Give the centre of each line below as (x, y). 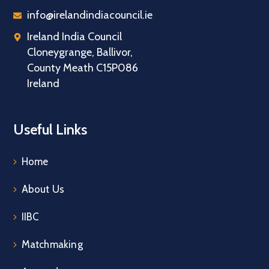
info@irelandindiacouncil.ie (89, 15)
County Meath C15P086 (82, 68)
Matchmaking (52, 245)
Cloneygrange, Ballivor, (80, 52)
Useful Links (50, 130)
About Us (43, 189)
